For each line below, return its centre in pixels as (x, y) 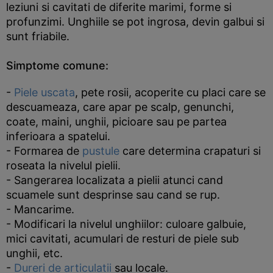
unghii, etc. (34, 253)
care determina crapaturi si (190, 151)
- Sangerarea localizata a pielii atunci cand (115, 180)
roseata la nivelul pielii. (63, 165)
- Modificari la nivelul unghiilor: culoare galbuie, (126, 224)
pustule (101, 151)
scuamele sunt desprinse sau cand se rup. (113, 195)
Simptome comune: (57, 66)
